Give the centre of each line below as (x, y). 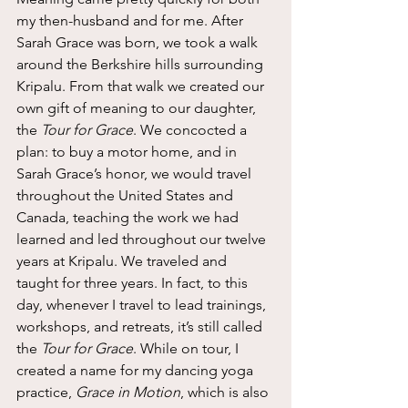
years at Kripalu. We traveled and (123, 260)
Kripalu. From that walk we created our (142, 86)
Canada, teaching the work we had (129, 217)
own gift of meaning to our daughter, (138, 107)
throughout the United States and (127, 195)
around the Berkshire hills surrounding (142, 64)
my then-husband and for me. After (132, 20)
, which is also (226, 392)
